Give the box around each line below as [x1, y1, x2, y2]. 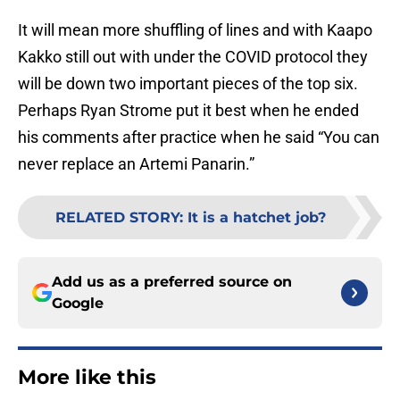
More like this [18, 365, 156, 390]
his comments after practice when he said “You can [18, 128, 379, 147]
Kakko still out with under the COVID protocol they [18, 47, 368, 67]
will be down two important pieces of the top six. [18, 74, 365, 94]
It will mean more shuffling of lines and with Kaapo [18, 21, 372, 40]
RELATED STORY [54, 209, 179, 227]
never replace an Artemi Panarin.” [18, 154, 254, 174]
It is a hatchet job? [187, 209, 326, 227]
